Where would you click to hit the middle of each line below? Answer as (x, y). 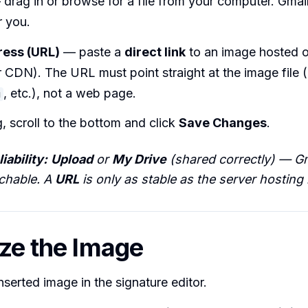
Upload (72, 159)
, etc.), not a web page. (70, 93)
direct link (155, 52)
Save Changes (223, 123)
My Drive (139, 159)
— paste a (92, 52)
